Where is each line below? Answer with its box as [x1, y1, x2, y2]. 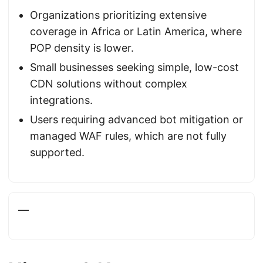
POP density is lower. [30, 42, 134, 54]
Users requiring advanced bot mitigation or [30, 113, 243, 126]
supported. [30, 146, 85, 159]
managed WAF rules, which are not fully [30, 130, 227, 142]
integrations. [30, 94, 93, 106]
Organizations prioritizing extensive [30, 9, 207, 21]
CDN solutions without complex [30, 77, 187, 90]
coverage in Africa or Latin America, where [30, 25, 242, 38]
